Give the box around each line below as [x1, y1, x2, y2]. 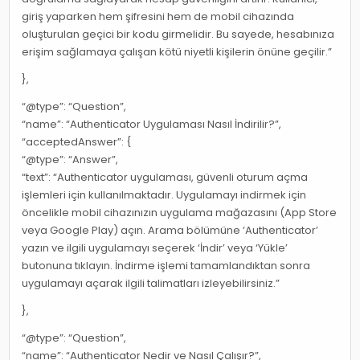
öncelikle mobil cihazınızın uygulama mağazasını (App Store [22, 205, 337, 221]
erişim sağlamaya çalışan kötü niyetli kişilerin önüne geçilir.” [22, 44, 333, 60]
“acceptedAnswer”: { [22, 134, 132, 150]
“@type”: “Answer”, [22, 152, 119, 168]
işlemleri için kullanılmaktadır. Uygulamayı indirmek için [22, 187, 307, 203]
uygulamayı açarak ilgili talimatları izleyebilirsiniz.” [22, 276, 280, 292]
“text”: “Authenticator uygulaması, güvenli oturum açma [22, 170, 309, 186]
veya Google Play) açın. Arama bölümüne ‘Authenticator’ [22, 223, 319, 239]
